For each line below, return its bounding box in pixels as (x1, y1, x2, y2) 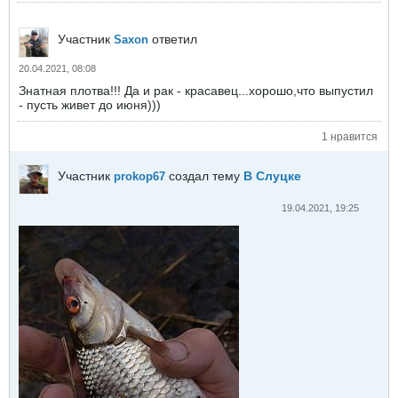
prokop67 (114, 169, 165, 183)
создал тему (165, 168, 243, 183)
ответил (148, 32, 197, 46)
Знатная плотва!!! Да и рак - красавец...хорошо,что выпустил (19, 84, 373, 98)
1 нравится (322, 130, 378, 143)
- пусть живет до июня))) (19, 98, 161, 112)
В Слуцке (243, 168, 301, 183)
